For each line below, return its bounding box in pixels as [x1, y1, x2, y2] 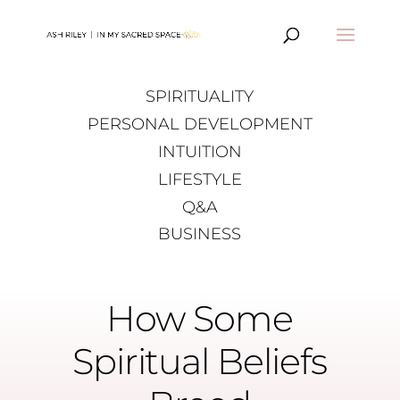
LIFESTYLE [157, 169, 242, 189]
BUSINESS [158, 224, 242, 245]
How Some [106, 296, 294, 340]
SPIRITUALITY [146, 87, 254, 107]
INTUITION [157, 141, 242, 162]
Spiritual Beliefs [72, 338, 328, 383]
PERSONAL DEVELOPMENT [87, 114, 312, 135]
